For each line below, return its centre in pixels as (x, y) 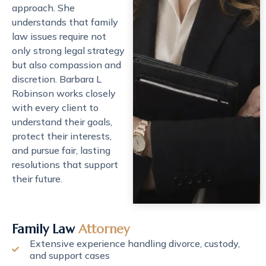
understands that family (65, 22)
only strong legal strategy (68, 50)
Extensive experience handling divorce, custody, (135, 243)
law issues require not (59, 36)
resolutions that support (65, 164)
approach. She (43, 8)
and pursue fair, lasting (61, 150)
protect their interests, (62, 136)
